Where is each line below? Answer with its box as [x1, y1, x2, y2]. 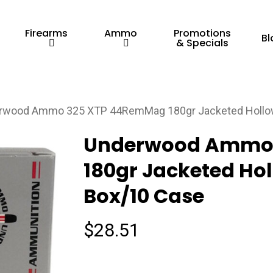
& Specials [176, 36, 229, 50]
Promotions [174, 26, 232, 40]
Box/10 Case [83, 182, 204, 210]
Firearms [25, 26, 68, 40]
